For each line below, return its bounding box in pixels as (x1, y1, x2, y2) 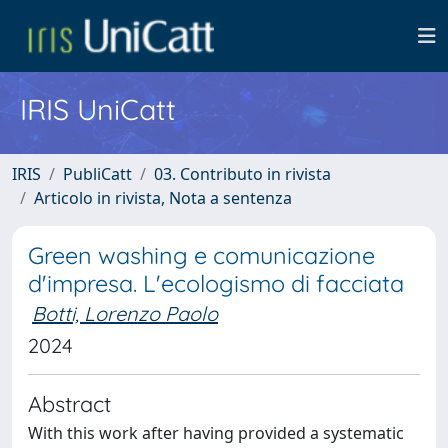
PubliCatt (63, 163, 132, 185)
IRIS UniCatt (20, 91, 176, 127)
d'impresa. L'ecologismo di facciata (28, 269, 404, 298)
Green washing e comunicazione (28, 241, 375, 270)
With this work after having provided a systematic (28, 422, 404, 444)
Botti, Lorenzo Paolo (32, 301, 218, 326)
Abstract (28, 390, 111, 417)
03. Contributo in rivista (154, 163, 331, 185)
